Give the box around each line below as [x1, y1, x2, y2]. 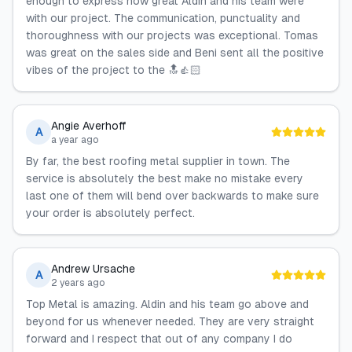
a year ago [51, 134, 99, 145]
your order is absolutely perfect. [26, 207, 195, 219]
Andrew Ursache [51, 262, 135, 275]
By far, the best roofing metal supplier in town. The [26, 155, 290, 167]
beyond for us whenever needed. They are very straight [26, 315, 314, 328]
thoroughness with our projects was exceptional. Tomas [26, 29, 318, 42]
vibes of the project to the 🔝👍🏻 [26, 64, 201, 76]
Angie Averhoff [51, 119, 126, 132]
